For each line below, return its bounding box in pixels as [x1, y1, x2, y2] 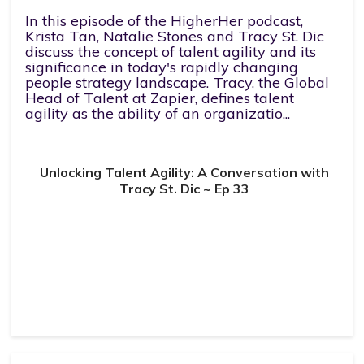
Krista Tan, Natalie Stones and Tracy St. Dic [25, 27, 325, 46]
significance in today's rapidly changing [25, 58, 299, 77]
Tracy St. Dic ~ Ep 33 [119, 180, 249, 197]
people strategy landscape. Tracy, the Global [25, 73, 330, 93]
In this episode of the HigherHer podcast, [25, 11, 304, 31]
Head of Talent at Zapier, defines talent [25, 89, 295, 108]
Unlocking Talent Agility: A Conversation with [39, 163, 329, 180]
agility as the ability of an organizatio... [25, 104, 291, 123]
